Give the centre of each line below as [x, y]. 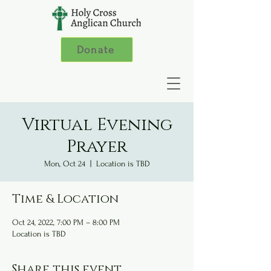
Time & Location [65, 199]
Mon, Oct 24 [64, 164]
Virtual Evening [97, 125]
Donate [96, 50]
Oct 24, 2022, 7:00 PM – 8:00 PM [66, 222]
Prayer [97, 147]
